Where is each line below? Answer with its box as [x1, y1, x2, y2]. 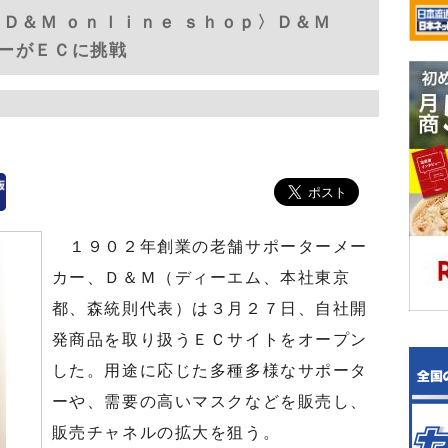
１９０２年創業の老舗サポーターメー [51, 238, 368, 255]
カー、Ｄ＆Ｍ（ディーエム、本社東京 [51, 269, 351, 286]
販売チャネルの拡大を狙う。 [51, 424, 281, 441]
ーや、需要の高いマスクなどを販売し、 [51, 393, 368, 410]
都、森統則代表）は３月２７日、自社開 [51, 300, 368, 317]
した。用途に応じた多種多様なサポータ [51, 362, 368, 379]
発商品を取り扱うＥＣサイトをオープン [51, 331, 368, 348]
